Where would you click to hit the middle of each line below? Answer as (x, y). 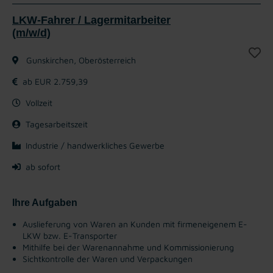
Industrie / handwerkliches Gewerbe (95, 145)
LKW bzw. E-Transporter (70, 235)
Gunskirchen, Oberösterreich (80, 60)
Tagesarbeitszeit (57, 124)
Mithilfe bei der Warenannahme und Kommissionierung (128, 247)
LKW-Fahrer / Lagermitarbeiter (91, 20)
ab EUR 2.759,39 (55, 81)
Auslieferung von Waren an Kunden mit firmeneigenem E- (135, 224)
